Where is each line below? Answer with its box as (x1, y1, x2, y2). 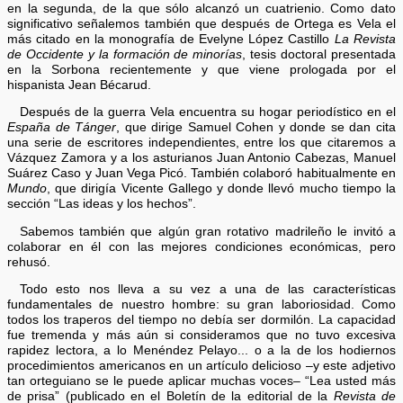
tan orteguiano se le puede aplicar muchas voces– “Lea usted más (7, 374, 396, 389)
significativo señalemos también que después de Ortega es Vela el (7, 16, 396, 31)
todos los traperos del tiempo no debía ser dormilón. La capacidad (7, 313, 396, 327)
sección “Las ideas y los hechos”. (7, 197, 197, 211)
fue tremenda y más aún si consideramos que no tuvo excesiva (7, 328, 396, 343)
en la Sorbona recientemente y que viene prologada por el (7, 62, 396, 76)
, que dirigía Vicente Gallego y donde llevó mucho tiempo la (47, 182, 396, 196)
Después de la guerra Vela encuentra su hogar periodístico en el (19, 105, 396, 120)
